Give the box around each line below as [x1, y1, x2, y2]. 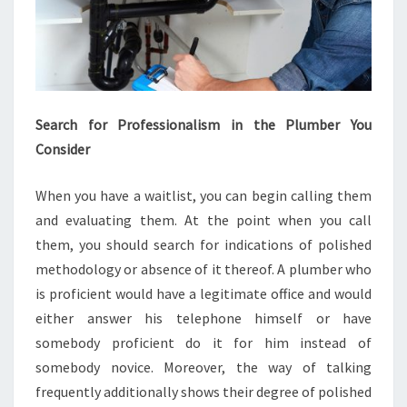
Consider [35, 140, 90, 159]
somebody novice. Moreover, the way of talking [35, 358, 372, 377]
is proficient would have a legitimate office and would [35, 284, 372, 303]
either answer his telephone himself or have [35, 309, 372, 328]
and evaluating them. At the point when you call [35, 211, 372, 230]
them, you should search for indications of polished [35, 235, 372, 254]
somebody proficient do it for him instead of [35, 333, 372, 352]
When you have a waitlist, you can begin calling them [35, 186, 372, 205]
